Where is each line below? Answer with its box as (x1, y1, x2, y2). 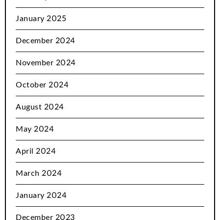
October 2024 (16, 81, 69, 89)
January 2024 (16, 192, 67, 200)
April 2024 (16, 147, 56, 156)
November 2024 (16, 59, 76, 67)
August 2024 (16, 103, 64, 111)
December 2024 (16, 37, 76, 45)
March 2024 (16, 169, 62, 178)
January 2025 (16, 15, 66, 23)
